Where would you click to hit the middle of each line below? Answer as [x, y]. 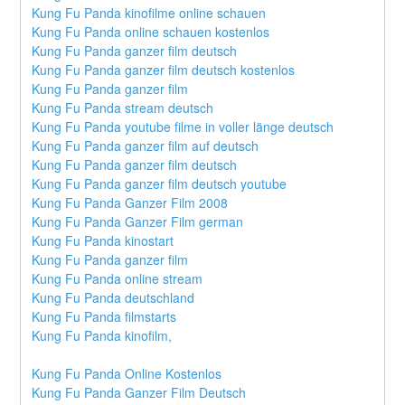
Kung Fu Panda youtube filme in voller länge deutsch [183, 127]
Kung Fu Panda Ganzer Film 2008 [130, 203]
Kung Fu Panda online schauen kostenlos [151, 32]
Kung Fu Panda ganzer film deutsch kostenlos [164, 70]
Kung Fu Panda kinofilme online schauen [149, 13]
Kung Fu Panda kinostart [103, 241]
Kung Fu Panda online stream [118, 279]
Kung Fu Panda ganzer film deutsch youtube [160, 184]
